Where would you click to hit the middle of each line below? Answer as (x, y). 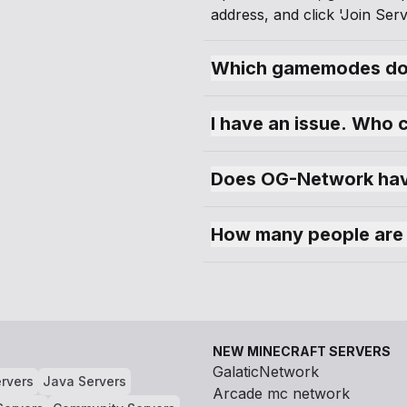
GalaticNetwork (266, 372)
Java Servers (84, 381)
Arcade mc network (281, 393)
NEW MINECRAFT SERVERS (302, 351)
